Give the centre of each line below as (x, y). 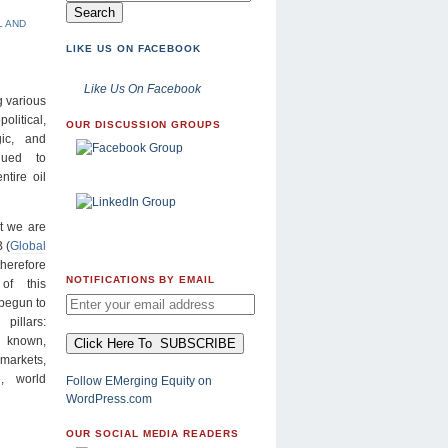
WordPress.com (109, 398)
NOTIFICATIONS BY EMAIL (141, 280)
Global (28, 245)
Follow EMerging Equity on (139, 380)
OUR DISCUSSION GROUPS (144, 125)
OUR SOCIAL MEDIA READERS (153, 433)
